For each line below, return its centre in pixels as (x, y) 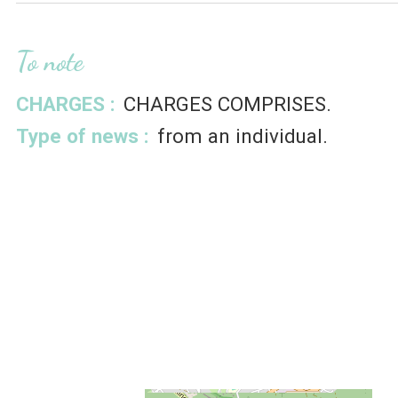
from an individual (239, 136)
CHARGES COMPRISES (224, 104)
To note (50, 62)
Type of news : (83, 136)
